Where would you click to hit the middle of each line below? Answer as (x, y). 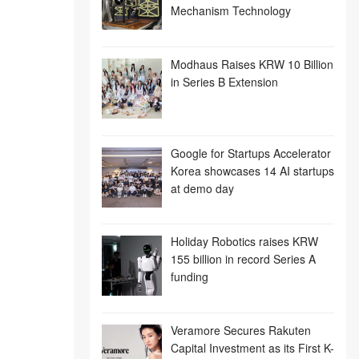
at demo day (202, 188)
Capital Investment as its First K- (252, 347)
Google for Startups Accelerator (250, 153)
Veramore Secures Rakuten (240, 330)
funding (189, 277)
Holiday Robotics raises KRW (244, 242)
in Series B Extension (224, 81)
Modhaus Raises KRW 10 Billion (252, 64)
